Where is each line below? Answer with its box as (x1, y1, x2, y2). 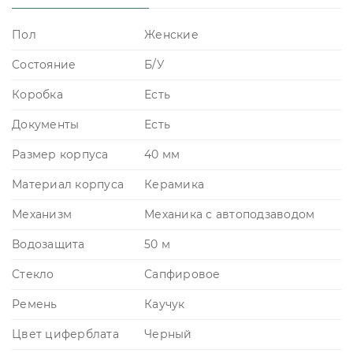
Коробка (12, 87, 63, 102)
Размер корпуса (12, 147, 109, 162)
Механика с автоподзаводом (144, 206, 315, 221)
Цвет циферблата (12, 326, 119, 341)
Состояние (12, 57, 76, 72)
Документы (12, 117, 80, 132)
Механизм (12, 206, 72, 221)
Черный (144, 326, 192, 341)
